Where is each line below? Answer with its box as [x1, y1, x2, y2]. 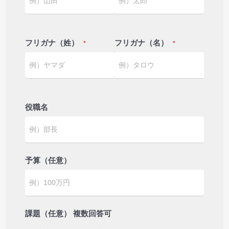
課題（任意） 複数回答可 [25, 209, 112, 218]
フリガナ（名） [114, 38, 168, 48]
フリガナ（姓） [25, 38, 79, 48]
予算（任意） [25, 156, 72, 165]
